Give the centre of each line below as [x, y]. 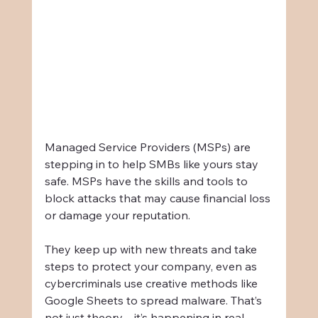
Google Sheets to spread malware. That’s [154, 300]
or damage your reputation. [117, 215]
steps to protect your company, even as [152, 266]
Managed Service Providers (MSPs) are [149, 147]
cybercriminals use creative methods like [152, 283]
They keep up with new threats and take [152, 249]
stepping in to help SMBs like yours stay [153, 164]
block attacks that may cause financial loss [159, 198]
